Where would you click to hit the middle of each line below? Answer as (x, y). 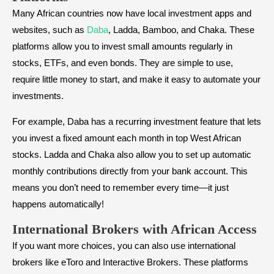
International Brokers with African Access (135, 229)
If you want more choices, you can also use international (124, 246)
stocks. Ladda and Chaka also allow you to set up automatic (132, 155)
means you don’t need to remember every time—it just (120, 188)
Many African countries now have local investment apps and (132, 13)
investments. (38, 96)
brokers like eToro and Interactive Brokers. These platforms (130, 262)
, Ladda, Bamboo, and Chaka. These (181, 30)
